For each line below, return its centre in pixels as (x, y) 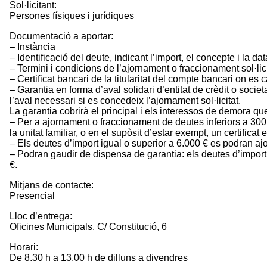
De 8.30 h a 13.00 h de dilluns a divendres (99, 257)
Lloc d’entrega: (42, 216)
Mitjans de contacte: (53, 185)
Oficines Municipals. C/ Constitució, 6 (88, 226)
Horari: (25, 247)
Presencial (32, 195)
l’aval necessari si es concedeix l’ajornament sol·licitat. (125, 100)
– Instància (32, 46)
